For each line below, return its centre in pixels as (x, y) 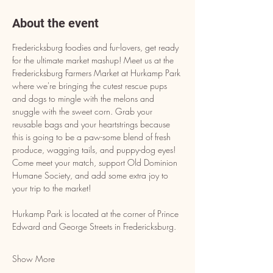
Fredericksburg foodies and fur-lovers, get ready (97, 47)
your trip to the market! (51, 188)
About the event (55, 23)
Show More (34, 259)
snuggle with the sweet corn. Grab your (83, 111)
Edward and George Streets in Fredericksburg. (94, 226)
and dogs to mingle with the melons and (84, 98)
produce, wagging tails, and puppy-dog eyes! (95, 150)
